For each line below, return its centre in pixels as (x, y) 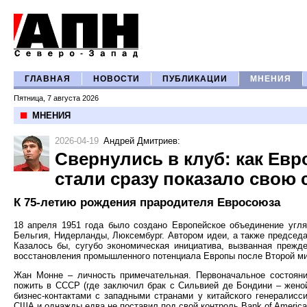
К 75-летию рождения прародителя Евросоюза (147, 202)
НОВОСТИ (116, 79)
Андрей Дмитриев (140, 141)
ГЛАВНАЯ (48, 79)
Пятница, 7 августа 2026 (56, 98)
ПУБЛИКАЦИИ (195, 79)
